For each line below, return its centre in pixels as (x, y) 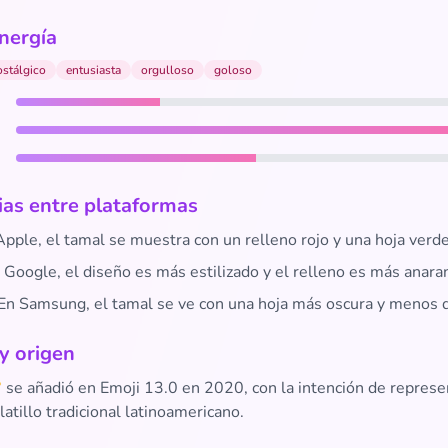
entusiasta (93, 70)
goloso (233, 70)
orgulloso (167, 70)
